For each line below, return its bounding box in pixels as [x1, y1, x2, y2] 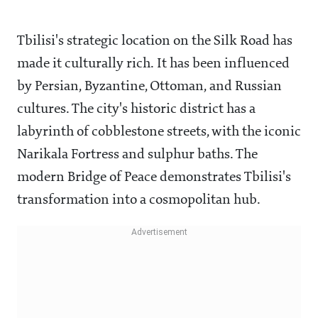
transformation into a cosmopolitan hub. [17, 193, 261, 208]
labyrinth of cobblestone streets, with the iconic [17, 125, 301, 140]
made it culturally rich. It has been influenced [17, 57, 290, 72]
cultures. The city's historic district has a [17, 102, 256, 117]
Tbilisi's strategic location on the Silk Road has [17, 34, 292, 49]
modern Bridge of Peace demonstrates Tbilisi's [17, 170, 291, 185]
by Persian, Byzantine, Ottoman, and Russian [17, 79, 282, 94]
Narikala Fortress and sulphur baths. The [17, 148, 258, 163]
